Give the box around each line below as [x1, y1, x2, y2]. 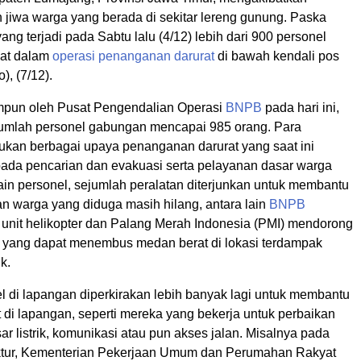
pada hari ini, [262, 101, 339, 115]
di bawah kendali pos [214, 49, 339, 64]
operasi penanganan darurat [52, 49, 214, 64]
